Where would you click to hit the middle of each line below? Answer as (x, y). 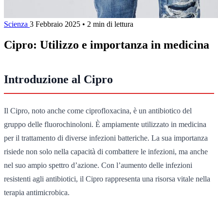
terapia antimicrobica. (37, 192)
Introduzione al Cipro (58, 79)
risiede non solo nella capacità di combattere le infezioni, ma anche (106, 151)
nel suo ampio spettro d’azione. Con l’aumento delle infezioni (98, 165)
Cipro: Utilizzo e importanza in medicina (107, 45)
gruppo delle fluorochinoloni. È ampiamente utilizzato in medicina (105, 124)
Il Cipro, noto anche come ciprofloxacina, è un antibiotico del (98, 110)
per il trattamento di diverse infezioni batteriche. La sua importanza (106, 138)
